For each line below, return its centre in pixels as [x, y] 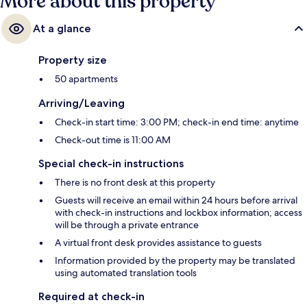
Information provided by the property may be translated [175, 261]
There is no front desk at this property [135, 183]
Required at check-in [91, 297]
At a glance [62, 29]
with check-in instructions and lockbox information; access [179, 213]
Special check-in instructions [111, 164]
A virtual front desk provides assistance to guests [158, 243]
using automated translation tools [126, 273]
